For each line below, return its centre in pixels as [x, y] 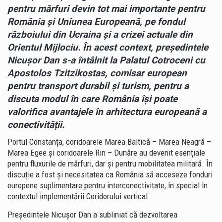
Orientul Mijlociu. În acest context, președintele [108, 48]
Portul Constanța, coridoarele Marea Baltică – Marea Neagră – [109, 141]
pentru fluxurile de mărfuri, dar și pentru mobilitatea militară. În [110, 163]
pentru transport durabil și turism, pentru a [98, 86]
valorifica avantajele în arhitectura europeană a [107, 112]
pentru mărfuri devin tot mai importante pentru [106, 9]
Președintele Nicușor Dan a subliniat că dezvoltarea [92, 214]
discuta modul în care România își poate [92, 99]
